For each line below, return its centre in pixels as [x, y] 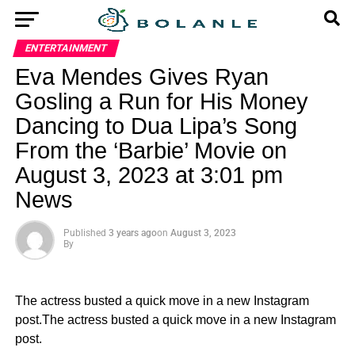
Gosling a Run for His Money [161, 101]
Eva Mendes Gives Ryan [141, 77]
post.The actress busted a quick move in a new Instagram [175, 320]
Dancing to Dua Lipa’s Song [156, 126]
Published [84, 233]
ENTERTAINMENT [66, 48]
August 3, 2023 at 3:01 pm [149, 175]
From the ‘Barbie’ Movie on [151, 151]
